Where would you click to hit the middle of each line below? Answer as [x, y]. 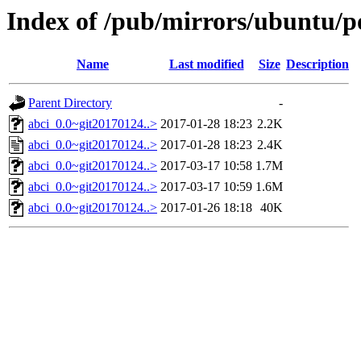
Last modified [206, 64]
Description [317, 64]
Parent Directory [70, 103]
